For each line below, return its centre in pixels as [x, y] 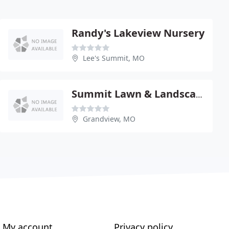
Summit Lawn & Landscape [199, 95]
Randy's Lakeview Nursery [138, 33]
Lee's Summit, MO [114, 58]
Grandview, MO [109, 119]
